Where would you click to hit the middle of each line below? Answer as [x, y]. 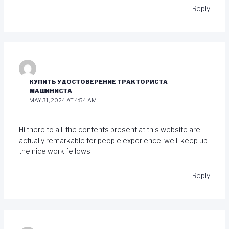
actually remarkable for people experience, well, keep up [113, 140]
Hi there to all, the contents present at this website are [109, 130]
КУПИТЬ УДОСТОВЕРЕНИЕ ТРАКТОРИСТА [99, 82]
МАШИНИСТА [51, 91]
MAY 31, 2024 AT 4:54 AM [63, 100]
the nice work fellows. [55, 151]
